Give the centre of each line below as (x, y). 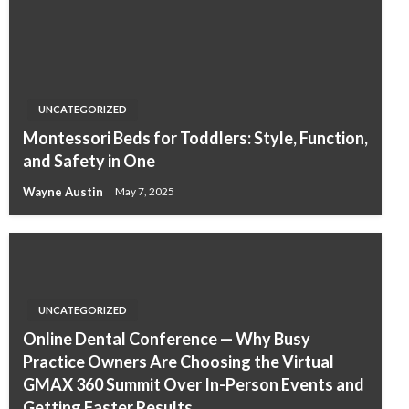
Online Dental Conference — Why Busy (167, 339)
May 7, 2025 (145, 192)
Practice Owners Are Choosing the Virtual (178, 362)
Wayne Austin (64, 191)
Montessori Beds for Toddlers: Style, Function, (195, 138)
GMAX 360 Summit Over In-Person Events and (194, 384)
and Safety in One (89, 161)
